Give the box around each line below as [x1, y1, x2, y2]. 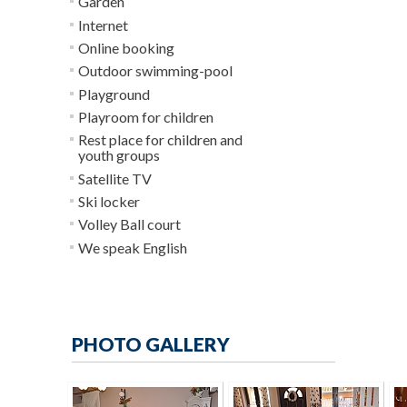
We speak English [78, 239, 187, 256]
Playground [78, 85, 150, 103]
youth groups [78, 146, 160, 164]
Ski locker [78, 193, 140, 210]
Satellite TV [78, 170, 152, 187]
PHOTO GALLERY [72, 333, 230, 355]
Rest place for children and [78, 131, 243, 148]
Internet [78, 16, 128, 34]
